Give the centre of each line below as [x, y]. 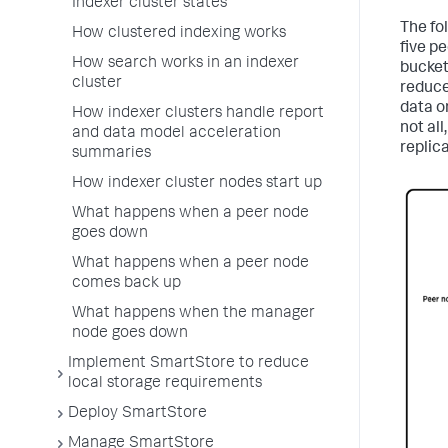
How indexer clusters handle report [198, 114]
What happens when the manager [193, 314]
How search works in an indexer [185, 64]
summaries [111, 154]
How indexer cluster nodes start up [197, 184]
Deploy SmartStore [137, 414]
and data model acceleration [176, 134]
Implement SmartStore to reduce [188, 364]
